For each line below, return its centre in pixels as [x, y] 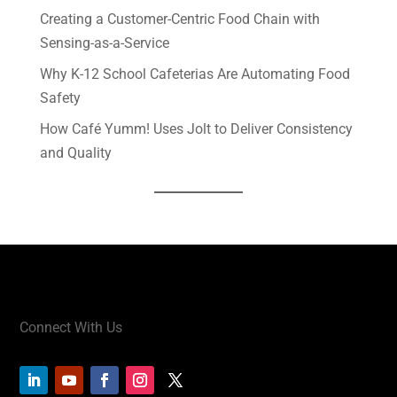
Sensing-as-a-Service [104, 43]
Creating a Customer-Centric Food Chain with [179, 19]
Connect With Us [71, 327]
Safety [60, 98]
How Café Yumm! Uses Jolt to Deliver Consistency [196, 129]
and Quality [75, 153]
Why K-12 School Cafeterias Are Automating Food [195, 74]
